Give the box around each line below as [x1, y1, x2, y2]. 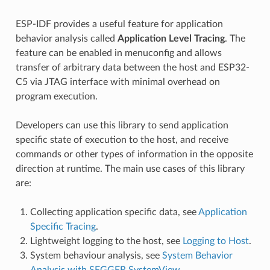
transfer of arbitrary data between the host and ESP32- [15, 62, 250, 72]
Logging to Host [182, 236, 249, 246]
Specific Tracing [30, 221, 96, 231]
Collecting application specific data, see [30, 207, 198, 217]
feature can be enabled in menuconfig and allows [15, 48, 222, 58]
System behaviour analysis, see [30, 250, 162, 260]
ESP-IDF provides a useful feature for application [15, 19, 223, 29]
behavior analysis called [15, 33, 118, 43]
